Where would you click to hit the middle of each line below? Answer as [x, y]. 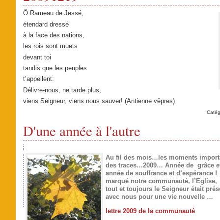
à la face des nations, [54, 35]
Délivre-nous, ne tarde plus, [62, 90]
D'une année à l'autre [82, 130]
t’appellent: [38, 79]
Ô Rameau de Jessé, [53, 13]
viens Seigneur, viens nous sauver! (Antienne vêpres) [99, 101]
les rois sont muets [50, 46]
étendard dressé [46, 24]
